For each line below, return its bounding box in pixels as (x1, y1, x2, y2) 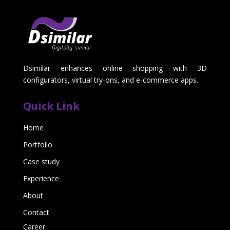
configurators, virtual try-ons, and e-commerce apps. (23, 74, 198, 85)
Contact (23, 207, 49, 217)
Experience (23, 173, 59, 183)
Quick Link (23, 99, 80, 113)
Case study (23, 156, 60, 166)
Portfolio (23, 139, 52, 149)
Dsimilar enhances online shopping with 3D (23, 63, 207, 73)
